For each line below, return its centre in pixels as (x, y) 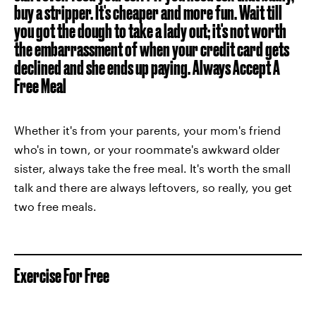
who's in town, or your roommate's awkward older (147, 149)
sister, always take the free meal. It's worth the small (152, 168)
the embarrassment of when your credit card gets (152, 49)
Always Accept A (236, 67)
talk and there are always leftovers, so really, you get (153, 187)
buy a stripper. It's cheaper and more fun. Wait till (148, 12)
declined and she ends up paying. (103, 67)
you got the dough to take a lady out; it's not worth (150, 31)
